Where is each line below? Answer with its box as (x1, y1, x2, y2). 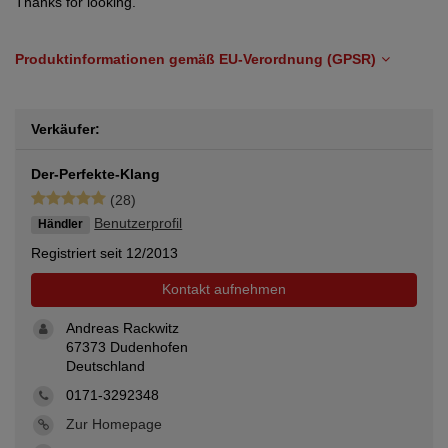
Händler (38, 217, 84, 231)
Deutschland (66, 358, 145, 375)
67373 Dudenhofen (66, 339, 188, 356)
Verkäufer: (31, 121, 100, 137)
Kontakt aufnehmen (162, 281, 286, 298)
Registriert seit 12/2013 (31, 245, 178, 262)
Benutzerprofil (94, 215, 183, 231)
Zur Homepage (66, 416, 162, 433)
